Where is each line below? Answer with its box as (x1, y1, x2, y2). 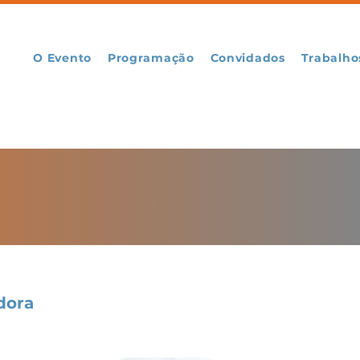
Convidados (210, 51, 285, 65)
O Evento (33, 51, 92, 65)
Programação (107, 51, 194, 65)
